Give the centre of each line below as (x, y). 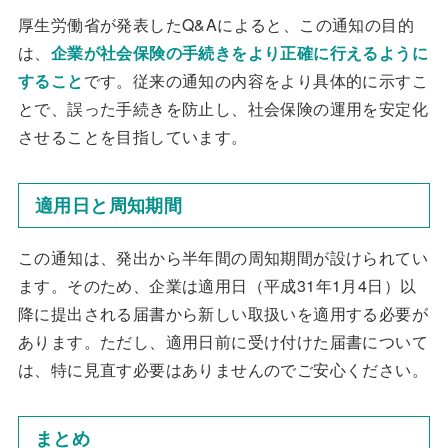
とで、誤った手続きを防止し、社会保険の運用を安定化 (222, 108)
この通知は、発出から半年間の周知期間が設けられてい (222, 257)
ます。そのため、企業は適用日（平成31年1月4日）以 (217, 285)
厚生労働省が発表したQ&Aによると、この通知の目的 (215, 24)
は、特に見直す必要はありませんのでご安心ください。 (222, 369)
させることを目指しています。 (132, 136)
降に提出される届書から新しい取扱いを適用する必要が (222, 313)
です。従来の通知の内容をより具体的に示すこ (255, 80)
